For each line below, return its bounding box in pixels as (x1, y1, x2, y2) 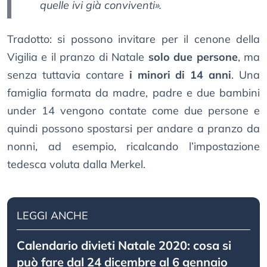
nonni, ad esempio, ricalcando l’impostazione (7, 139, 260, 154)
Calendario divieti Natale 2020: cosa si (17, 238, 231, 253)
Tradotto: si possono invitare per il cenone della (7, 32, 260, 46)
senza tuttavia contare (7, 68, 129, 82)
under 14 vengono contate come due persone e (7, 104, 260, 118)
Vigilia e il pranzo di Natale (7, 50, 148, 64)
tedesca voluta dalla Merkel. (7, 157, 145, 172)
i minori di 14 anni (129, 68, 232, 82)
